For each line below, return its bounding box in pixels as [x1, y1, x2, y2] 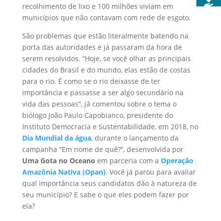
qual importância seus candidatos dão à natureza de [22, 179, 197, 188]
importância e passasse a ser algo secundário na [22, 88, 184, 98]
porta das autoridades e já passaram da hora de [22, 42, 182, 52]
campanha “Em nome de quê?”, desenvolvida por [22, 145, 184, 154]
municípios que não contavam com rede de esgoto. [22, 13, 191, 23]
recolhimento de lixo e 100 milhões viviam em [22, 1, 173, 11]
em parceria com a [95, 156, 161, 166]
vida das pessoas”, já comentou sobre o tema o [22, 99, 177, 109]
